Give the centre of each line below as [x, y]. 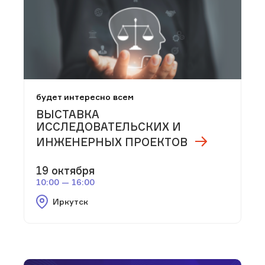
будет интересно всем [85, 96]
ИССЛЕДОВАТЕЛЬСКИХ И [109, 126]
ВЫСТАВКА [68, 114]
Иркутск [70, 202]
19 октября [65, 171]
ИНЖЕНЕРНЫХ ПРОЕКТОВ [112, 142]
